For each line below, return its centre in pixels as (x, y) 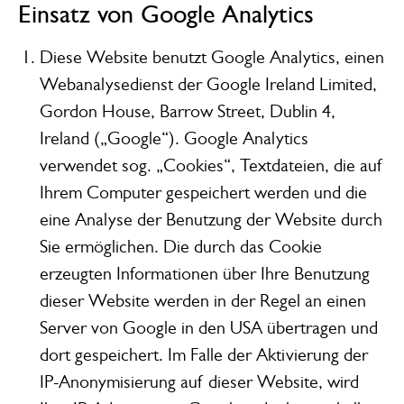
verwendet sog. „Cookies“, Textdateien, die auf (211, 165)
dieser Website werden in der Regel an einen (202, 300)
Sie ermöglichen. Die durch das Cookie (180, 246)
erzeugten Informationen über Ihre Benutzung (204, 273)
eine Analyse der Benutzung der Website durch (211, 219)
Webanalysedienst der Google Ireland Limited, (208, 84)
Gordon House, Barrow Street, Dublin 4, (187, 111)
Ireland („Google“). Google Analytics (174, 138)
